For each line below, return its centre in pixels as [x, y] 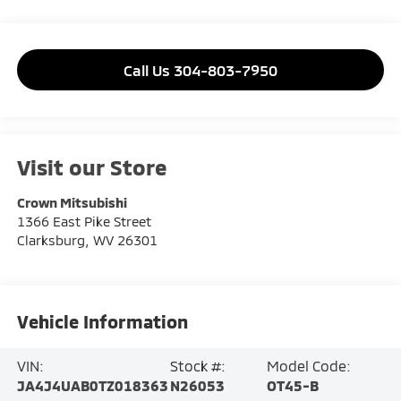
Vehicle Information [102, 322]
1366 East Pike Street [84, 221]
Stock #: [198, 366]
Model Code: [308, 366]
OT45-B [292, 386]
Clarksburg [51, 239]
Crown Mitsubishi [72, 202]
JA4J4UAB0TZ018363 [92, 386]
